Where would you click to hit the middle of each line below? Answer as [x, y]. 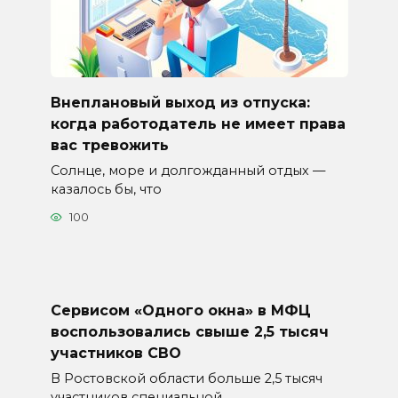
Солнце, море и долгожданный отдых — [187, 170]
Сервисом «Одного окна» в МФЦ [180, 310]
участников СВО [115, 353]
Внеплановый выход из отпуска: [180, 102]
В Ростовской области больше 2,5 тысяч [186, 379]
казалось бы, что [106, 189]
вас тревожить [109, 145]
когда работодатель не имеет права [198, 123]
